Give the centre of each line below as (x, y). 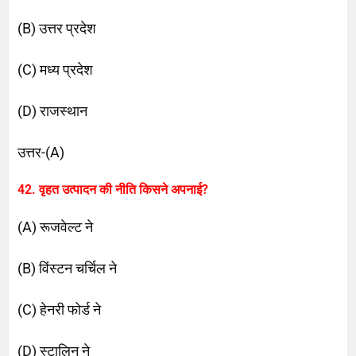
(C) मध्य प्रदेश (56, 69)
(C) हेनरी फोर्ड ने (60, 309)
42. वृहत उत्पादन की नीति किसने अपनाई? (113, 189)
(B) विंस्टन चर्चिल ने (68, 268)
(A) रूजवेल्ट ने (56, 226)
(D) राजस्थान (53, 110)
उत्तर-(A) (41, 152)
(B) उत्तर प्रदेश (57, 28)
